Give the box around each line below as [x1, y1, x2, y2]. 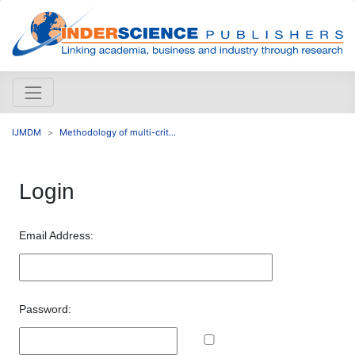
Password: [19, 302, 71, 315]
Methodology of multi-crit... [59, 126, 176, 138]
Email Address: [19, 228, 94, 242]
